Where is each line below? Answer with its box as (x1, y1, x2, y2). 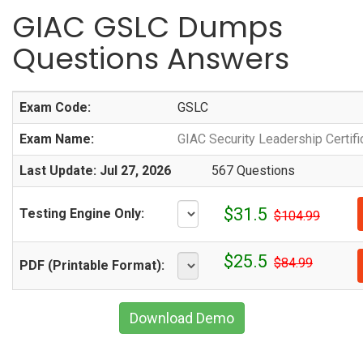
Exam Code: (19, 100, 91, 115)
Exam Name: (19, 131, 94, 147)
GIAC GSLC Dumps (12, 6, 283, 48)
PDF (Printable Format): (19, 258, 164, 273)
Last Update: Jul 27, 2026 (19, 163, 171, 178)
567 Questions (211, 163, 295, 178)
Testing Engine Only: (19, 206, 144, 221)
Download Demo (129, 310, 234, 327)
